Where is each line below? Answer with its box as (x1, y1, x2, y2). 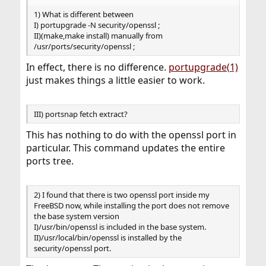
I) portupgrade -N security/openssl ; (33, 20, 160, 31)
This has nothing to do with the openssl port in (26, 128, 236, 142)
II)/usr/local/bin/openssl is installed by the (33, 232, 182, 243)
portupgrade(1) (168, 61, 238, 74)
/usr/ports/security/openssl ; (33, 41, 135, 52)
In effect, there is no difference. (26, 61, 169, 74)
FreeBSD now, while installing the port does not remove (33, 200, 229, 211)
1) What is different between (33, 9, 134, 20)
